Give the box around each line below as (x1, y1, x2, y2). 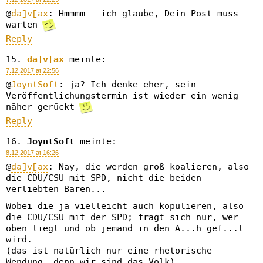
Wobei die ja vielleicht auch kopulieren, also (6, 201, 244, 211)
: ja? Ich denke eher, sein (59, 79, 196, 90)
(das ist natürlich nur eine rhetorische (6, 245, 212, 256)
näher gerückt (6, 102, 80, 112)
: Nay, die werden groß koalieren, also (48, 161, 249, 172)
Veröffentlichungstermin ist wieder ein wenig (6, 90, 238, 101)
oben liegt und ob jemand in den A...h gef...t (6, 223, 244, 234)
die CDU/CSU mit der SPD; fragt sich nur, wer (6, 212, 238, 222)
